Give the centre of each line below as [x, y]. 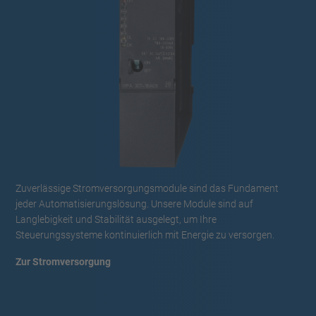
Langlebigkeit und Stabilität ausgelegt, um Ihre [116, 219]
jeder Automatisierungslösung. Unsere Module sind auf [134, 203]
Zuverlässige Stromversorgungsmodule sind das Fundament [147, 188]
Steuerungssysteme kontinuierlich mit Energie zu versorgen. [145, 235]
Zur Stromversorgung [63, 261]
